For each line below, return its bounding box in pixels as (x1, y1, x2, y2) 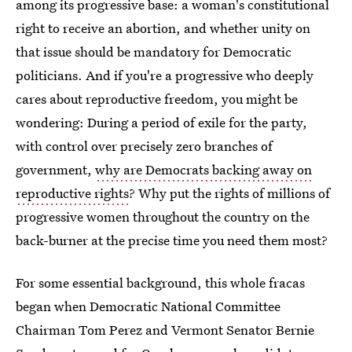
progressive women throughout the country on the (16, 207, 310, 225)
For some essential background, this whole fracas (16, 273, 305, 291)
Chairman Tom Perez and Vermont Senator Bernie (16, 321, 314, 339)
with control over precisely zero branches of (16, 137, 273, 155)
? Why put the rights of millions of (129, 184, 330, 202)
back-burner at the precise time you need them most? (16, 231, 328, 249)
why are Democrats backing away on (95, 160, 312, 178)
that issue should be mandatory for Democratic (16, 42, 291, 60)
